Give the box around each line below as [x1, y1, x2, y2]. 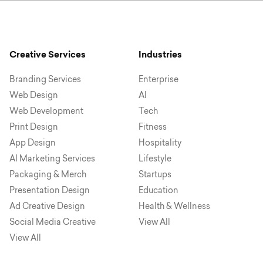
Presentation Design [9, 186, 90, 195]
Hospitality [138, 139, 181, 148]
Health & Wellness [138, 202, 210, 211]
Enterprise [138, 75, 178, 85]
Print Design [9, 123, 58, 132]
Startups [138, 170, 171, 180]
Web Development [9, 107, 83, 116]
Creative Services [9, 49, 86, 60]
